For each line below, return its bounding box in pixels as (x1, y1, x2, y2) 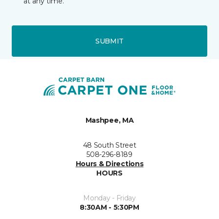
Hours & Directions (75, 159, 144, 169)
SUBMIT (95, 36, 124, 45)
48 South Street (83, 141, 136, 150)
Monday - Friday (83, 194, 136, 203)
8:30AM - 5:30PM (80, 203, 139, 212)
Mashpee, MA (85, 116, 134, 125)
